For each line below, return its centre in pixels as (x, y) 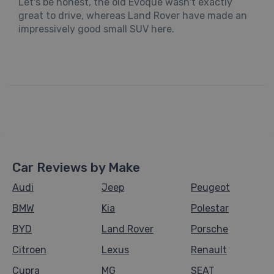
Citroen (29, 250)
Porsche (209, 229)
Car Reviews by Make (76, 168)
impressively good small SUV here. (96, 29)
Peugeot (210, 188)
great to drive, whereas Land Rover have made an (133, 16)
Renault (209, 250)
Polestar (210, 209)
